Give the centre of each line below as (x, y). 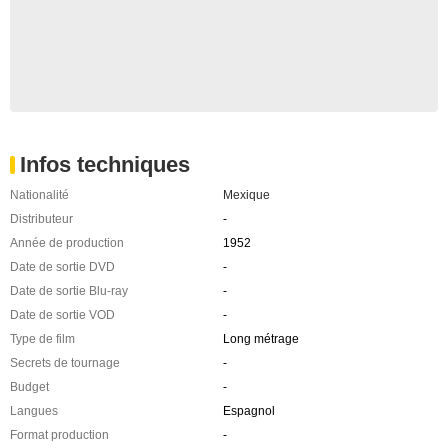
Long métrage (260, 339)
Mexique (246, 195)
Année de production (67, 243)
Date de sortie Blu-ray (69, 291)
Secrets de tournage (65, 363)
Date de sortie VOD (62, 315)
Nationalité (39, 195)
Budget (29, 387)
